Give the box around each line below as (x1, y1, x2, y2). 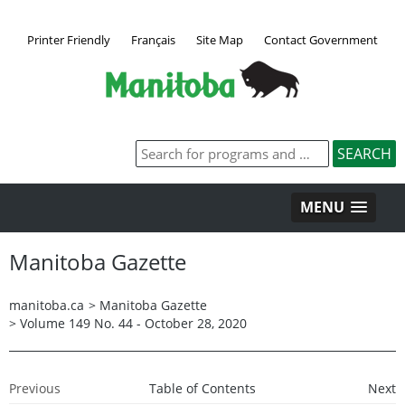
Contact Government (264, 31, 378, 48)
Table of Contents (148, 379, 256, 397)
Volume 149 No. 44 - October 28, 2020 (20, 314, 247, 332)
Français (131, 31, 175, 48)
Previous (9, 379, 61, 397)
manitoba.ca (9, 296, 84, 314)
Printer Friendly (27, 31, 110, 48)
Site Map (196, 31, 243, 48)
